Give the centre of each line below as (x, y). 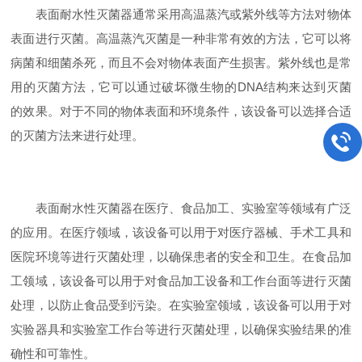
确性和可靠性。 (53, 354)
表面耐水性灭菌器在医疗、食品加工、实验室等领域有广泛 (181, 208)
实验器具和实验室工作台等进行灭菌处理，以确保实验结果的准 (181, 329)
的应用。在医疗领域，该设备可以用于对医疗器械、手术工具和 (181, 232)
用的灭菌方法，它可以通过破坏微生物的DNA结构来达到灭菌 (181, 87)
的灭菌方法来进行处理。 (78, 135)
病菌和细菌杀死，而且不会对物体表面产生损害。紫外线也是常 (181, 63)
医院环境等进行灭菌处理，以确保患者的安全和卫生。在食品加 (181, 257)
